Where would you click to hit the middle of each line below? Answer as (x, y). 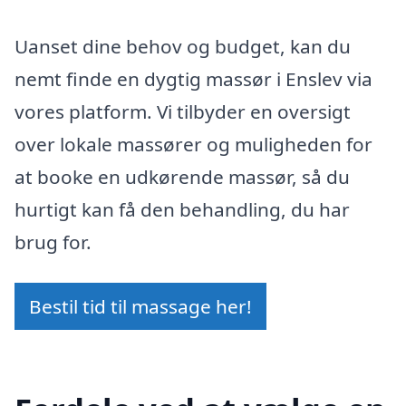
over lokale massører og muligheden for (193, 144)
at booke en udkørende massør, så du (182, 176)
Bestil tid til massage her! (140, 307)
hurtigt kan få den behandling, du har (182, 209)
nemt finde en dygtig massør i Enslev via (193, 78)
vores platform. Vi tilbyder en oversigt (183, 111)
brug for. (53, 242)
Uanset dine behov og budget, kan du (183, 46)
